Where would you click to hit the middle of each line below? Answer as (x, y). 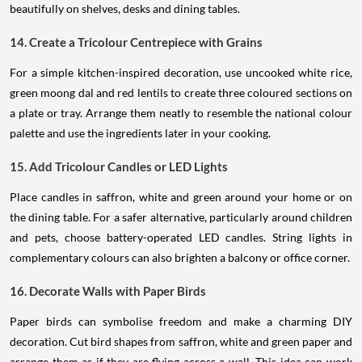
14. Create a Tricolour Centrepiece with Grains (136, 42)
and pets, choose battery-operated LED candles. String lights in (181, 237)
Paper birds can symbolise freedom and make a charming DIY (181, 321)
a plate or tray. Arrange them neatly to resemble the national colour (181, 112)
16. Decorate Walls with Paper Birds (108, 290)
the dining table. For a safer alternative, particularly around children (181, 217)
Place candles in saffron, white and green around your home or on (181, 196)
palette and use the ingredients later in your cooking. (140, 133)
